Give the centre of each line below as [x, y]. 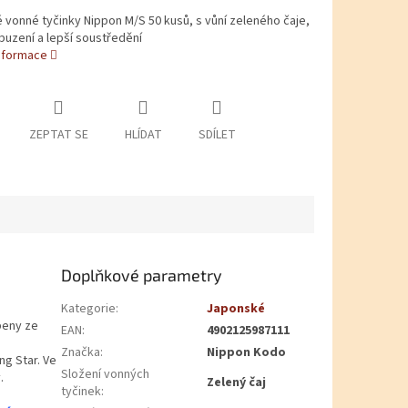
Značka [81, 353]
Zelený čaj [237, 383]
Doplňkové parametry [142, 275]
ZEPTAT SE [58, 135]
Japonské [236, 309]
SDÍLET [217, 135]
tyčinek [82, 392]
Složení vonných [106, 375]
